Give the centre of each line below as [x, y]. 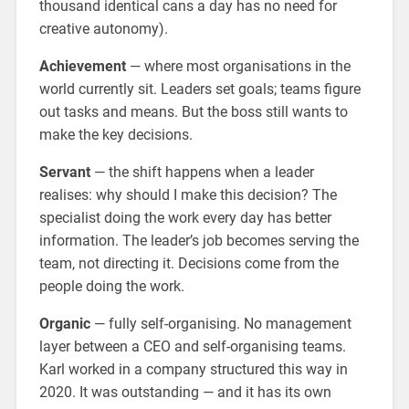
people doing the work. [111, 287]
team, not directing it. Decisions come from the [189, 264]
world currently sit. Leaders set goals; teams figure [199, 89]
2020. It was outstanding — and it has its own [185, 393]
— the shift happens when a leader [202, 173]
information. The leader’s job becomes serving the [199, 241]
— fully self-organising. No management [220, 324]
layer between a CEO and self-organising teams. [192, 347]
